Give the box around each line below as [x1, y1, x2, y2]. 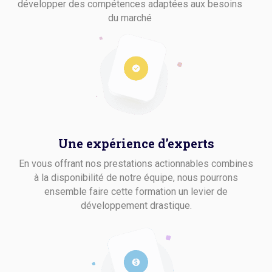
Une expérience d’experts [58, 135, 214, 152]
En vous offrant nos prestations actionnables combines [19, 158, 253, 170]
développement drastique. [80, 200, 192, 212]
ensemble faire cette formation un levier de [44, 186, 228, 198]
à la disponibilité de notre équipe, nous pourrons [34, 172, 238, 184]
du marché [108, 12, 152, 24]
